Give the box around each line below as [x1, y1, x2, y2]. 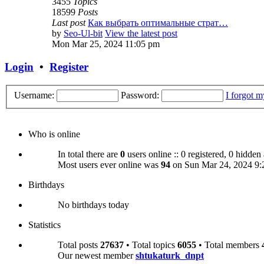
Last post [52, 18, 85, 28]
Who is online [28, 128, 80, 139]
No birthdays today [58, 199, 129, 210]
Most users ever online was [58, 159, 161, 170]
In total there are [58, 148, 120, 159]
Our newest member [58, 250, 136, 260]
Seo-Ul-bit [64, 28, 103, 39]
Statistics [28, 219, 61, 230]
